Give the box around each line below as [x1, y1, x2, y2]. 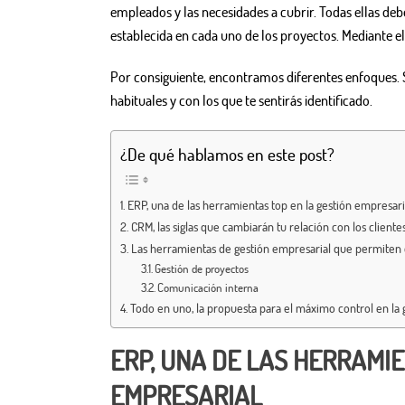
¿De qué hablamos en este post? [120, 142, 334, 165]
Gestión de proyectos [155, 260, 250, 276]
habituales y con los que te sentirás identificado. [110, 91, 372, 110]
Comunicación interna [157, 279, 259, 295]
